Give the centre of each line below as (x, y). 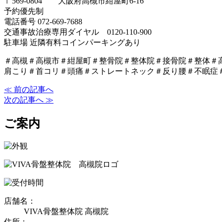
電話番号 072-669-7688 (43, 21)
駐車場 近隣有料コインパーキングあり (72, 42)
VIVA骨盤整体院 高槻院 (66, 211)
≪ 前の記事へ (29, 89)
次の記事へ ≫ (29, 100)
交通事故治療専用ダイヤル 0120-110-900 (78, 32)
